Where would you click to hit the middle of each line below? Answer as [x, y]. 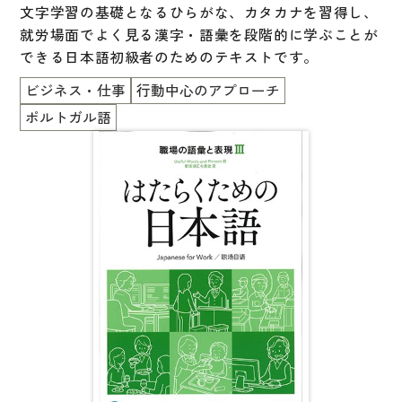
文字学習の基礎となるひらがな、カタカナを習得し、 [199, 12]
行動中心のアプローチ [209, 90]
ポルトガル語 [69, 117]
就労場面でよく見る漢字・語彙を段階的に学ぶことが [199, 35]
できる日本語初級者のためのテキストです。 [169, 57]
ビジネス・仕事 [76, 90]
